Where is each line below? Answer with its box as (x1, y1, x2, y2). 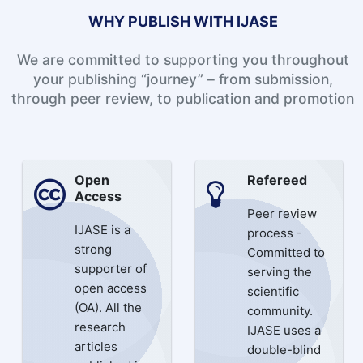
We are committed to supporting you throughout (16, 50, 349, 68)
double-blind (246, 341, 321, 357)
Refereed (246, 171, 307, 188)
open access (75, 280, 147, 296)
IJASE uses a (246, 322, 321, 338)
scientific (246, 283, 299, 299)
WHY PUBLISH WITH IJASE (88, 12, 278, 30)
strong (75, 241, 112, 257)
